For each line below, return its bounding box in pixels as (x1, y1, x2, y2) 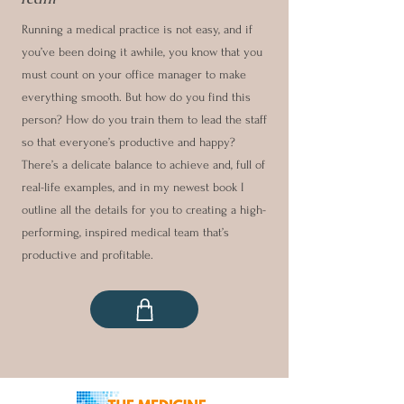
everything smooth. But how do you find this (22, 90, 251, 104)
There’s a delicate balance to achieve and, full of (22, 158, 265, 171)
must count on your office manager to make (22, 68, 246, 81)
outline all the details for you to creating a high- (22, 203, 266, 216)
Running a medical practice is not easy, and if (22, 23, 252, 36)
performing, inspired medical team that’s (22, 225, 229, 239)
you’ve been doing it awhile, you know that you (22, 45, 262, 59)
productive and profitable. (22, 248, 157, 262)
